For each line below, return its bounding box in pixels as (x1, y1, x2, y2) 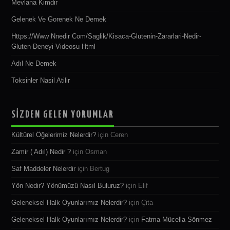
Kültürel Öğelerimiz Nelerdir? (11, 131, 97, 139)
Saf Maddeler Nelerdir (11, 165, 76, 172)
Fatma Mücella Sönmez (141, 216, 213, 223)
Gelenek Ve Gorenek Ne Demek (11, 15, 107, 23)
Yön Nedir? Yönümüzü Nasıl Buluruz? (11, 182, 124, 189)
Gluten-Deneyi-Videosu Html (11, 43, 96, 50)
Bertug (90, 165, 110, 172)
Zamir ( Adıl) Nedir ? (11, 148, 71, 156)
